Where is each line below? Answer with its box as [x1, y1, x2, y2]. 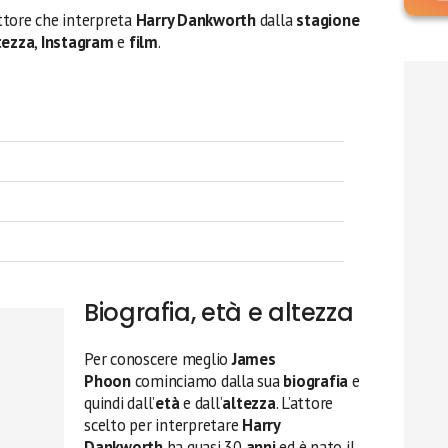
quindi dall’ [84, 392, 156, 414]
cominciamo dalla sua [130, 370, 284, 392]
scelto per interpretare [84, 414, 243, 436]
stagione [296, 8, 360, 31]
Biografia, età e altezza [84, 296, 354, 329]
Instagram [40, 30, 114, 53]
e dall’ [179, 392, 223, 414]
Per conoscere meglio [84, 348, 232, 370]
